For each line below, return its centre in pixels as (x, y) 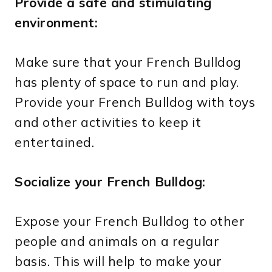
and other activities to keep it (108, 122)
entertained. (55, 142)
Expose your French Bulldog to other (130, 221)
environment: (56, 23)
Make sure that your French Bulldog (128, 62)
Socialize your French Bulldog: (110, 182)
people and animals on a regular (117, 241)
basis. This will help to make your (118, 261)
